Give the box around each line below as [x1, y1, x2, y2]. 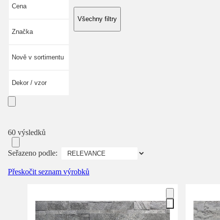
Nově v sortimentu [12, 53, 64, 61]
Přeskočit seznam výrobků [8, 167, 89, 176]
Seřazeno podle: [8, 148, 57, 157]
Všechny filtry [78, 15, 117, 23]
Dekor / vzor [12, 79, 47, 86]
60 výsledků [8, 128, 46, 137]
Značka [12, 27, 33, 35]
